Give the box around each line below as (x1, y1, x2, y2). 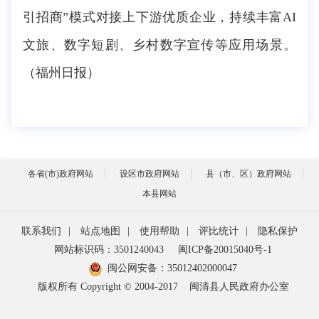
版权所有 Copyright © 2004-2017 (37, 281, 178, 292)
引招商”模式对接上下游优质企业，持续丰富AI (23, 10, 296, 24)
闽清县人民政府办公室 (189, 281, 289, 292)
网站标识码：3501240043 (54, 244, 164, 255)
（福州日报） (23, 66, 100, 80)
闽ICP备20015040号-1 (178, 244, 272, 255)
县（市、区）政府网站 (206, 169, 291, 179)
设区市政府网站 (120, 169, 179, 179)
